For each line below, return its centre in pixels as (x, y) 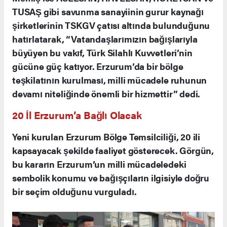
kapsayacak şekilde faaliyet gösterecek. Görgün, (113, 150)
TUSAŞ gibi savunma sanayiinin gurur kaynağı (108, 11)
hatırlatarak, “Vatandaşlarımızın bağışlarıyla (105, 39)
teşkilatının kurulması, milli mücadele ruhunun (110, 80)
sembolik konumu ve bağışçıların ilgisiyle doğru (111, 177)
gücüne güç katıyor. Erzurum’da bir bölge (98, 66)
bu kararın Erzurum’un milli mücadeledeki (99, 164)
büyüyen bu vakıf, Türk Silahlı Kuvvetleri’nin (102, 52)
